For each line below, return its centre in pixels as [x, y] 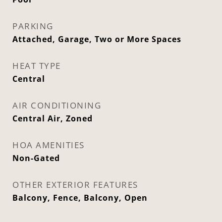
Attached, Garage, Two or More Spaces [97, 39]
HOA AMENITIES [49, 145]
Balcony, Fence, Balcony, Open [80, 198]
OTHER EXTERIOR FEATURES [75, 185]
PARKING [33, 26]
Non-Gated [36, 158]
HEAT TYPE [37, 66]
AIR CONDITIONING [57, 105]
